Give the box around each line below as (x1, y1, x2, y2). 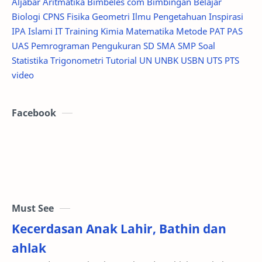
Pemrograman (31, 22, 89, 35)
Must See (12, 184, 54, 198)
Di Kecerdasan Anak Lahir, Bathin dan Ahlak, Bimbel (12, 242, 224, 254)
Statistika (12, 37, 48, 49)
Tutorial (106, 37, 137, 49)
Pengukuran (92, 22, 141, 35)
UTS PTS (206, 37, 239, 49)
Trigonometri (50, 37, 104, 49)
